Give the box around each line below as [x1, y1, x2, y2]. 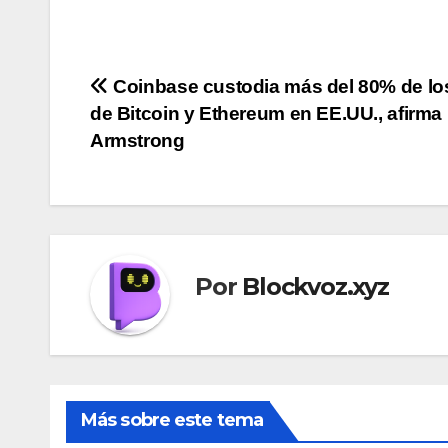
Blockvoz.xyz [242, 272, 389, 302]
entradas [89, 155, 222, 195]
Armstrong [90, 129, 185, 151]
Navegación [89, 73, 270, 113]
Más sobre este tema [81, 408, 263, 431]
